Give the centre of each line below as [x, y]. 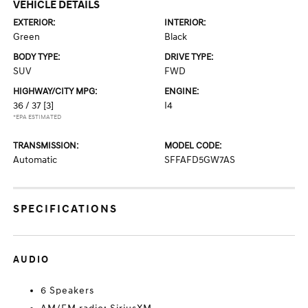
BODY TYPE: [37, 57]
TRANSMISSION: [46, 146]
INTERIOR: [185, 23]
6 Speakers [68, 290]
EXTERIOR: [34, 23]
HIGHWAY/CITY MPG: [55, 91]
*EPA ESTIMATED [37, 117]
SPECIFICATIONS [66, 209]
